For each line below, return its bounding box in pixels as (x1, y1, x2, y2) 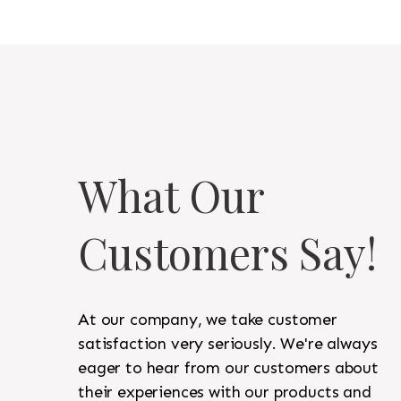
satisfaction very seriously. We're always (78, 334, 378, 354)
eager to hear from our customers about (78, 358, 379, 379)
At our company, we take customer (78, 310, 337, 330)
